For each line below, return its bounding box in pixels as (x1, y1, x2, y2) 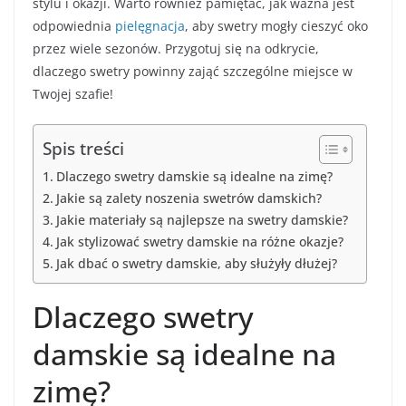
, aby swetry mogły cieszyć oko (185, 16, 368, 34)
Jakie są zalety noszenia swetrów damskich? (55, 188, 322, 207)
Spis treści (43, 135, 124, 160)
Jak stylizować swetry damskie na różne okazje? (55, 232, 343, 250)
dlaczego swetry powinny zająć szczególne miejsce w (33, 62, 353, 80)
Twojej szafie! (33, 84, 113, 102)
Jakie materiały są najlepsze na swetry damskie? (55, 210, 348, 228)
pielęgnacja (115, 16, 185, 34)
